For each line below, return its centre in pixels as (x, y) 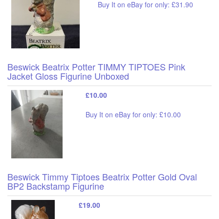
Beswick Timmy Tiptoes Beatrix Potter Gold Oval (102, 176)
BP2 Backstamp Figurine (56, 186)
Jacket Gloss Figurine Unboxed (68, 76)
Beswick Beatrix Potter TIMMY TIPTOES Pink (96, 66)
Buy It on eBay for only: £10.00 (133, 114)
